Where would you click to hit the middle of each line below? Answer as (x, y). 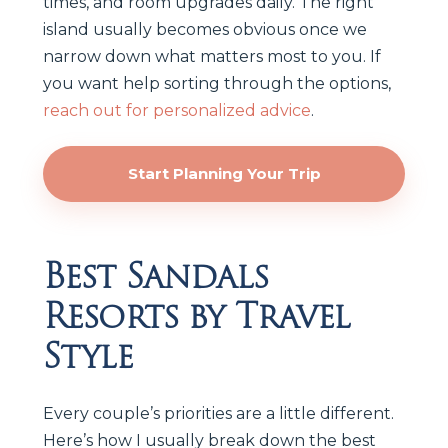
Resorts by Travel (196, 315)
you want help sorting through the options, (217, 83)
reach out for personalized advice (177, 110)
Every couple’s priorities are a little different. (218, 413)
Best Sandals (155, 275)
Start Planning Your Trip (224, 173)
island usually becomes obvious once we (205, 29)
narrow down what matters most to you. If (212, 56)
